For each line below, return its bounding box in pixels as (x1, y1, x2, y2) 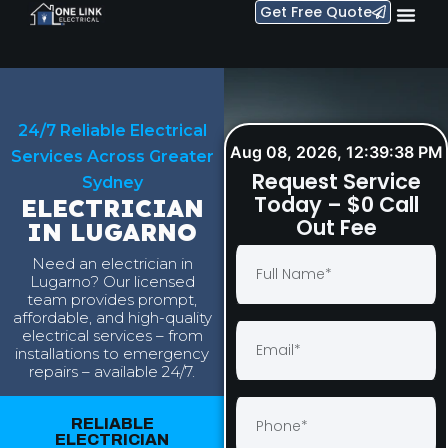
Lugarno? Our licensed (29, 272, 195, 292)
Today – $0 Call (253, 190, 419, 219)
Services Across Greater (10, 147, 214, 166)
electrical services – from (21, 326, 203, 346)
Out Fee (295, 213, 377, 242)
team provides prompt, (27, 290, 197, 310)
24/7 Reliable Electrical (17, 121, 207, 140)
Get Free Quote (260, 2, 373, 22)
